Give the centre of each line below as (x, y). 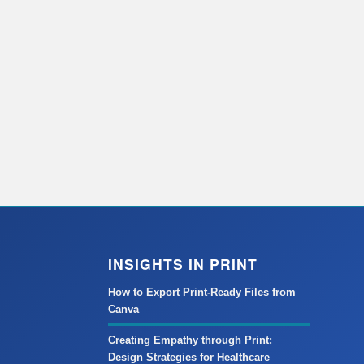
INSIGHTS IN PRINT (182, 263)
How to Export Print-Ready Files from (201, 292)
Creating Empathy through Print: (190, 340)
